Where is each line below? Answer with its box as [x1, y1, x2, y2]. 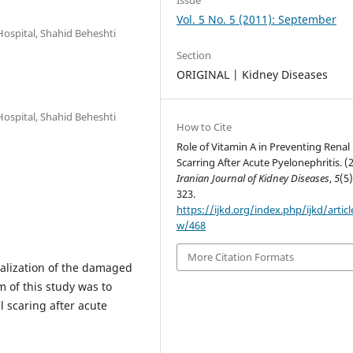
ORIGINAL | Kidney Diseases [176, 67, 329, 82]
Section [176, 48, 212, 62]
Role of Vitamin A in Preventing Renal [176, 139, 351, 154]
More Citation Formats [188, 250, 295, 265]
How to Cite [176, 120, 232, 135]
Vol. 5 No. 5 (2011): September [176, 11, 337, 27]
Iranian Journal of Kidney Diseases [176, 171, 330, 186]
